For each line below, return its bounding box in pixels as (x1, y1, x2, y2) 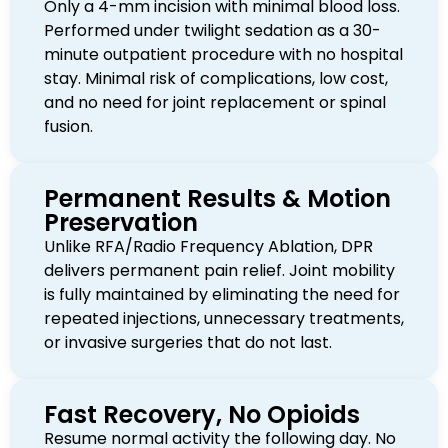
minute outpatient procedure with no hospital (44, 43, 403, 67)
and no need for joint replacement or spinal (44, 91, 386, 115)
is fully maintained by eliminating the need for (44, 283, 400, 307)
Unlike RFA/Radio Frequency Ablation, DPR (44, 235, 373, 259)
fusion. (44, 115, 93, 139)
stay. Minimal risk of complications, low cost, (44, 67, 388, 91)
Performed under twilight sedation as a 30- (44, 19, 381, 43)
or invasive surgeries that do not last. (44, 331, 332, 355)
